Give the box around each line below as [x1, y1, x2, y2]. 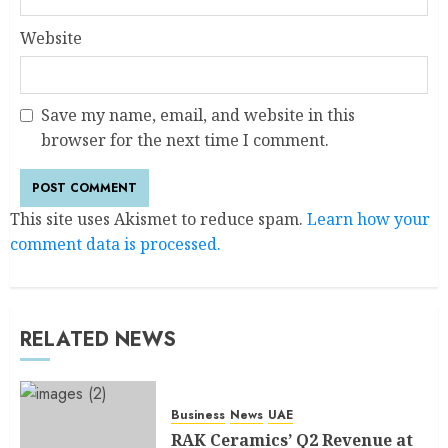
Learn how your [307, 208, 430, 231]
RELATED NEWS [20, 325, 176, 355]
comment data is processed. [10, 233, 221, 256]
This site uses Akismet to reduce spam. [10, 208, 307, 231]
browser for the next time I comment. [41, 129, 329, 152]
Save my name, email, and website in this [41, 104, 355, 127]
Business [171, 405, 225, 424]
